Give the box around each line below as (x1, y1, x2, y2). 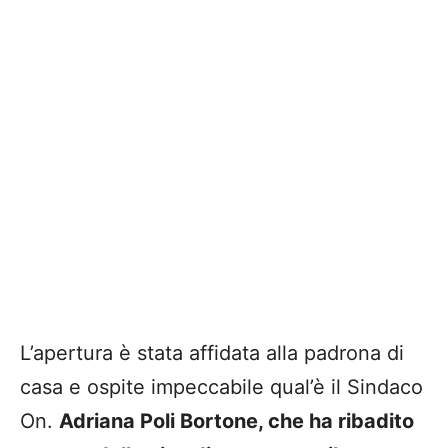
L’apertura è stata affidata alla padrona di (20, 341, 404, 366)
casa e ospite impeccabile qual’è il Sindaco (20, 375, 423, 400)
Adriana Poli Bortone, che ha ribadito (59, 409, 414, 434)
